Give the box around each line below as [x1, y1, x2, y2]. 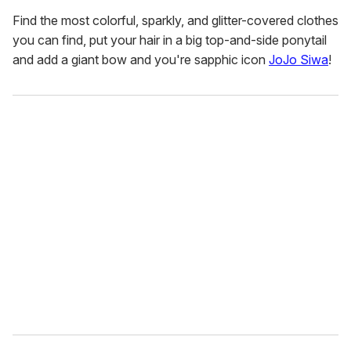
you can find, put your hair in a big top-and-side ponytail [13, 32, 327, 49]
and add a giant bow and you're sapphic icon [13, 52, 269, 68]
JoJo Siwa [269, 52, 328, 68]
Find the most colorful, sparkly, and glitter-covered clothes [13, 13, 338, 29]
